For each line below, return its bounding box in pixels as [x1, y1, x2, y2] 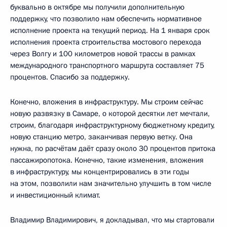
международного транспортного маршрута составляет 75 [10, 60, 204, 70]
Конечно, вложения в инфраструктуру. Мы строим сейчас [10, 96, 203, 107]
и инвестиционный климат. [10, 190, 100, 200]
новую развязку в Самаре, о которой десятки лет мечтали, [10, 108, 210, 119]
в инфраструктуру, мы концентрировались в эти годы [10, 166, 189, 177]
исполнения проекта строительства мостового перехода [10, 36, 201, 47]
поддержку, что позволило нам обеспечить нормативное [10, 13, 202, 24]
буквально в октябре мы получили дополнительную [10, 2, 184, 12]
